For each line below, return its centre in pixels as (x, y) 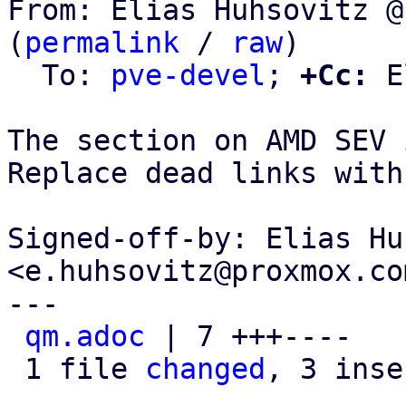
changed (205, 369)
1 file (85, 369)
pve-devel (188, 75)
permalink (102, 43)
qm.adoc (85, 336)
